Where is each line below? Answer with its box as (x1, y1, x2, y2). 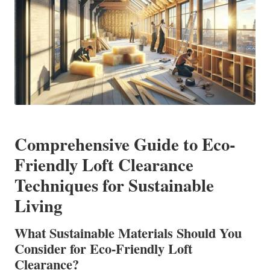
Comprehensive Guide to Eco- (14, 131, 236, 157)
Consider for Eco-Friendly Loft (14, 238, 192, 259)
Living (14, 192, 62, 218)
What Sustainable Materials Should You (14, 222, 242, 243)
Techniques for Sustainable (14, 172, 214, 198)
